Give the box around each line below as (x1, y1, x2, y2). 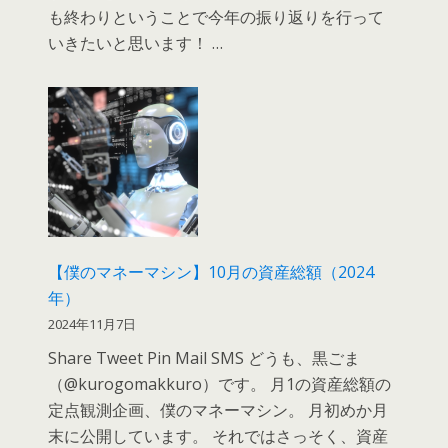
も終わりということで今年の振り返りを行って (48, 5, 385, 28)
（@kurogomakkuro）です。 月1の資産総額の (48, 372, 392, 395)
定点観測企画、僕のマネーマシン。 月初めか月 (48, 398, 389, 421)
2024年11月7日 (48, 314, 137, 333)
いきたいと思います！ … (48, 31, 224, 54)
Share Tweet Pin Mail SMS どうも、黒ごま (48, 346, 361, 369)
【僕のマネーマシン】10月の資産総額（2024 (48, 260, 375, 283)
